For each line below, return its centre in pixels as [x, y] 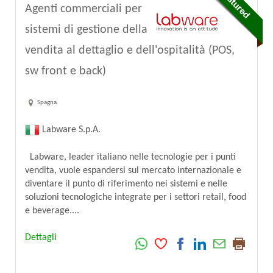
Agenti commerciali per [83, 9]
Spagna [47, 103]
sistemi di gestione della [86, 30]
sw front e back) [66, 72]
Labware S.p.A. [70, 129]
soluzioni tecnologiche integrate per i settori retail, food [136, 197]
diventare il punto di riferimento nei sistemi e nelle [126, 184]
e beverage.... [52, 211]
